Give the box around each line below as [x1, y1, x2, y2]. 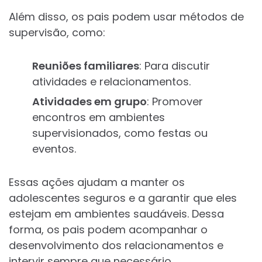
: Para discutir [139, 58, 210, 74]
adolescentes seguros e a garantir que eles [9, 191, 237, 206]
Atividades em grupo [32, 94, 147, 109]
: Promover [147, 94, 203, 109]
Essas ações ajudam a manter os [9, 175, 185, 190]
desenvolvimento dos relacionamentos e [9, 238, 223, 253]
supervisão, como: [9, 25, 105, 40]
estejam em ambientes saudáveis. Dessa [9, 206, 224, 222]
